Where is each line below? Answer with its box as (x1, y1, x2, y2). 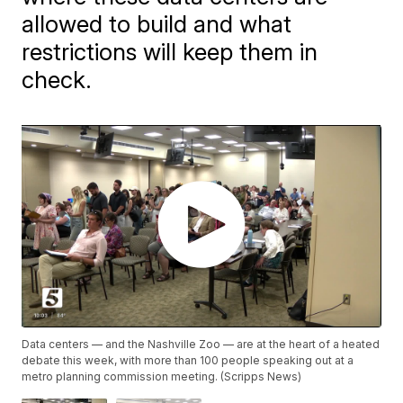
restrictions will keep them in (22, 38, 318, 67)
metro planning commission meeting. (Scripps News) (22, 369, 302, 383)
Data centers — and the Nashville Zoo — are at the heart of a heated (22, 336, 381, 351)
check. (22, 66, 93, 94)
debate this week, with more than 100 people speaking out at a (22, 353, 354, 367)
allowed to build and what (22, 10, 292, 39)
